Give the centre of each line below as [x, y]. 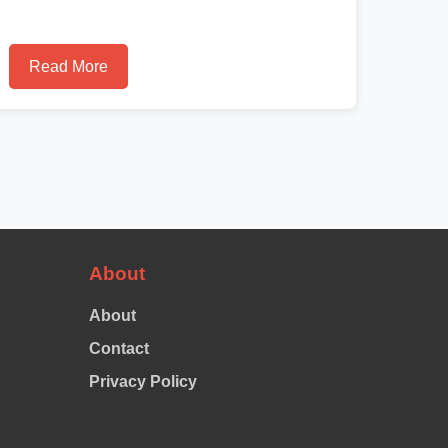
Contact [118, 348]
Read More [69, 66]
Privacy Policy [142, 381]
